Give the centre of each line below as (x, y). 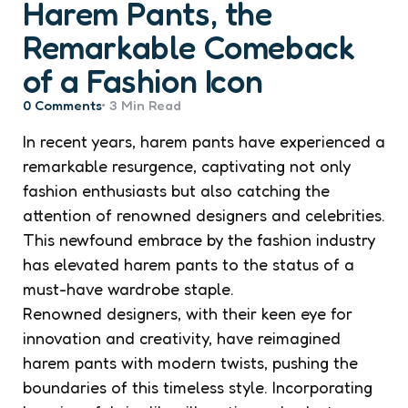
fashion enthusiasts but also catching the (176, 190)
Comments (66, 105)
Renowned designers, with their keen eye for (188, 313)
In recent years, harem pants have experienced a (204, 141)
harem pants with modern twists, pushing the (190, 362)
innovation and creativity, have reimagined (182, 337)
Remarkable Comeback (189, 47)
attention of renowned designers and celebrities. (204, 214)
